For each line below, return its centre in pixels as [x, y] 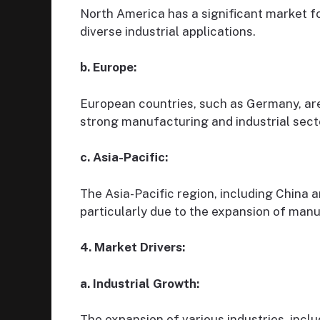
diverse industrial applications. [168, 31]
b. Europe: [108, 67]
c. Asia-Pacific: [124, 157]
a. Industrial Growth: [140, 283]
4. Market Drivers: [132, 247]
